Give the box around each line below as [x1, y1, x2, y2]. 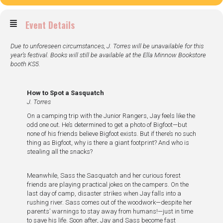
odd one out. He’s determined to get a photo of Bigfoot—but [26, 121, 187, 128]
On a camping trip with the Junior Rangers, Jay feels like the [26, 112, 195, 119]
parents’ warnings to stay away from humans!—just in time [26, 208, 193, 215]
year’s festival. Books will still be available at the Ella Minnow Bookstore [10, 51, 206, 59]
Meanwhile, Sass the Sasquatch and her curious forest [26, 172, 181, 179]
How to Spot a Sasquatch [26, 89, 104, 97]
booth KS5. [10, 60, 40, 68]
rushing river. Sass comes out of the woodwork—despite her [26, 199, 192, 206]
